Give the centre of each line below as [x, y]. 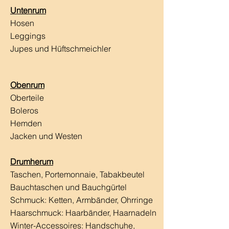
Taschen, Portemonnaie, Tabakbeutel [77, 174]
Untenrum [28, 10]
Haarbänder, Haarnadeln [111, 212]
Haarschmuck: [38, 212]
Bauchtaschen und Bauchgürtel [68, 187]
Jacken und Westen [46, 136]
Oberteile [28, 97]
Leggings [28, 36]
